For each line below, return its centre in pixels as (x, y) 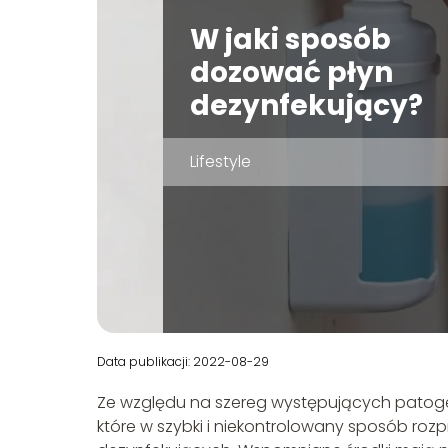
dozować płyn (291, 73)
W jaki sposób (290, 40)
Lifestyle (220, 162)
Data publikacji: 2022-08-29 (183, 362)
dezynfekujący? (306, 106)
